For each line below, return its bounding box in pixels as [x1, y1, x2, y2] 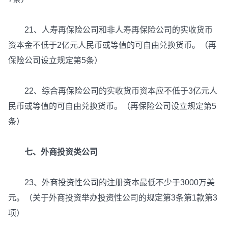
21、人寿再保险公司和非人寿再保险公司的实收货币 [8, 25, 213, 35]
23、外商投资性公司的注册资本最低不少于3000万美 [8, 178, 215, 187]
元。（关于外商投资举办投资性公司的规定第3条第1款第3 [8, 193, 217, 203]
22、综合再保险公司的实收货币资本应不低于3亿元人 [8, 87, 217, 96]
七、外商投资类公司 [16, 148, 98, 157]
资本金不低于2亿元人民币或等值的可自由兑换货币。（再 [8, 41, 216, 50]
